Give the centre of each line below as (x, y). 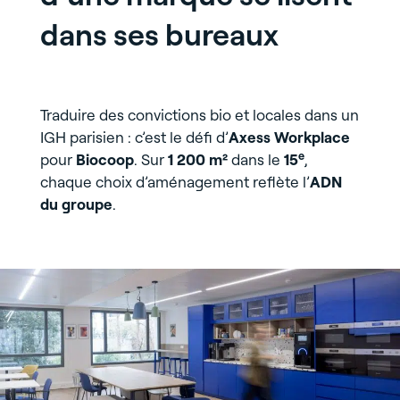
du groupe (76, 204)
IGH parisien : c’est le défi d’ (134, 137)
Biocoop (104, 159)
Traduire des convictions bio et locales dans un (199, 115)
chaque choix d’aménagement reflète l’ (175, 182)
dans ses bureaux (159, 34)
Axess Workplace (289, 137)
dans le (255, 159)
